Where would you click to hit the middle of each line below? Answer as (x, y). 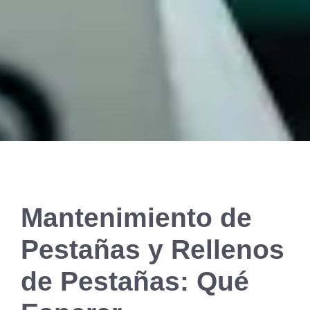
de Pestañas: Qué (135, 282)
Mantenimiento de (136, 218)
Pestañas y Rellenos (153, 250)
